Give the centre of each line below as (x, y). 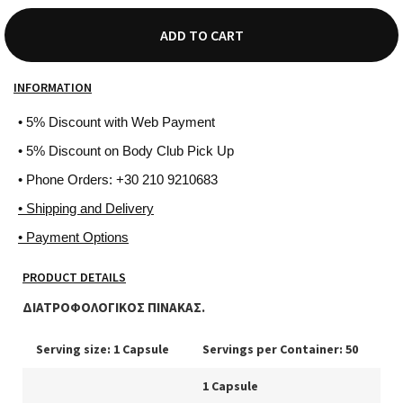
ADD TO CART (201, 35)
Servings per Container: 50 (280, 349)
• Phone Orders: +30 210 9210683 (118, 179)
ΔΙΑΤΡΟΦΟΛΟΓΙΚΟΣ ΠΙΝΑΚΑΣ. (114, 307)
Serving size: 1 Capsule (103, 349)
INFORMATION (53, 87)
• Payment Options (73, 237)
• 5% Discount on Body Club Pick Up (126, 150)
